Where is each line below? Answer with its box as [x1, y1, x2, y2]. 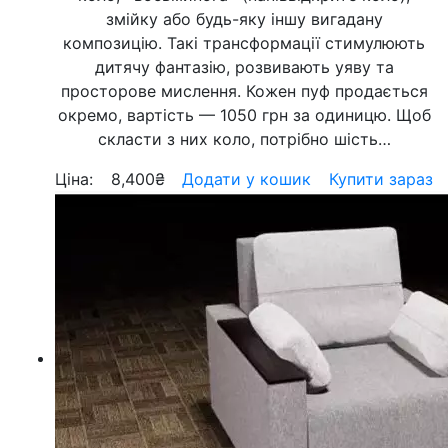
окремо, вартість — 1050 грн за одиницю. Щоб [57, 105, 431, 125]
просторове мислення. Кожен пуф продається [60, 81, 428, 101]
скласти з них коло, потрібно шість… [97, 129, 391, 149]
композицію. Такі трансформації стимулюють [63, 33, 425, 53]
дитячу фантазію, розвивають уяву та [94, 57, 394, 77]
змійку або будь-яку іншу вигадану [105, 9, 383, 29]
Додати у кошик [182, 169, 312, 189]
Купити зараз [328, 169, 433, 189]
